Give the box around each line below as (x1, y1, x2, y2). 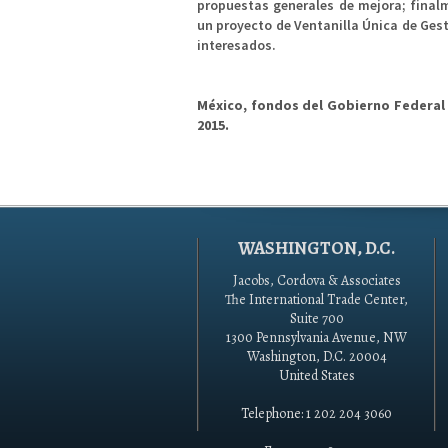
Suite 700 (289, 309, 344, 328)
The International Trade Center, (225, 290, 408, 309)
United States (278, 366, 355, 385)
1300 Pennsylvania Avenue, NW (226, 328, 407, 347)
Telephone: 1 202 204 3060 (241, 404, 392, 423)
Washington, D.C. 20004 (246, 347, 387, 366)
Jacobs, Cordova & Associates (232, 271, 401, 290)
